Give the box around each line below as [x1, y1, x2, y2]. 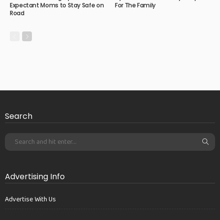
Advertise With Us [5, 193, 56, 205]
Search [5, 110, 32, 122]
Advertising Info [5, 170, 65, 182]
